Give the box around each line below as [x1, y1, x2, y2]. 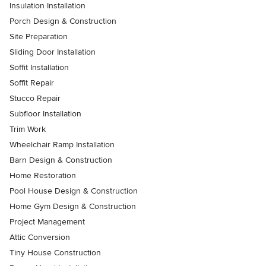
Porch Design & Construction [9, 16, 116, 27]
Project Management [9, 217, 85, 227]
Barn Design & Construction [9, 155, 112, 166]
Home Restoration [9, 170, 76, 181]
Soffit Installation [9, 62, 69, 73]
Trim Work [9, 124, 46, 135]
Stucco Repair [9, 93, 61, 104]
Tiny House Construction [9, 248, 101, 258]
